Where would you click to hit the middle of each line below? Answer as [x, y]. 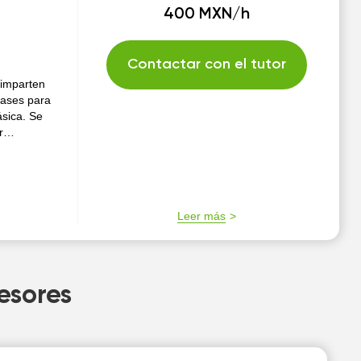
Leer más [202, 216]
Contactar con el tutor [207, 64]
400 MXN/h [207, 15]
